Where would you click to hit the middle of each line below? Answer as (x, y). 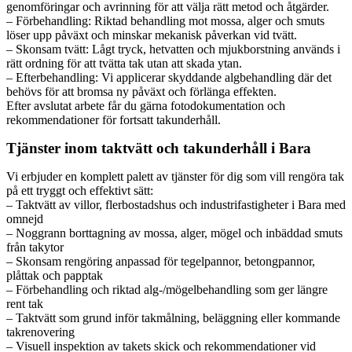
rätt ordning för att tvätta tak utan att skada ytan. (124, 63)
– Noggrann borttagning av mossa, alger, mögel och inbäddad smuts (174, 233)
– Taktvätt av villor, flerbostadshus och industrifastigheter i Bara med (176, 204)
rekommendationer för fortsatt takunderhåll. (114, 119)
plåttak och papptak (55, 275)
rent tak (25, 303)
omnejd (25, 218)
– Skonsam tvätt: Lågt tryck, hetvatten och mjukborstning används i (173, 49)
